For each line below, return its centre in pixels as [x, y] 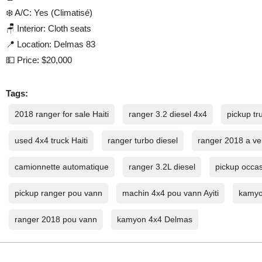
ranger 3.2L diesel [162, 167]
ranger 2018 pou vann [56, 220]
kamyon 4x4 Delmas [155, 220]
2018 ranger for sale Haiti [62, 114]
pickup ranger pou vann [59, 193]
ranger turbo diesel [143, 141]
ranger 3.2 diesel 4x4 [168, 114]
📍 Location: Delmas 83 [51, 44]
